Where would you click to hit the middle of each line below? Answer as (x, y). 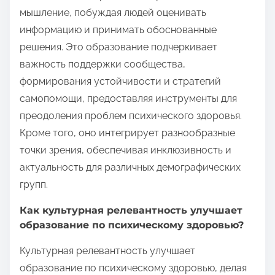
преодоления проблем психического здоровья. (131, 116)
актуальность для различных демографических (130, 168)
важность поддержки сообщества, (103, 64)
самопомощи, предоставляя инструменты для (128, 99)
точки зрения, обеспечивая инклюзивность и (126, 150)
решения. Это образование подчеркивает (118, 47)
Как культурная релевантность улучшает (131, 211)
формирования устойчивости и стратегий (120, 82)
